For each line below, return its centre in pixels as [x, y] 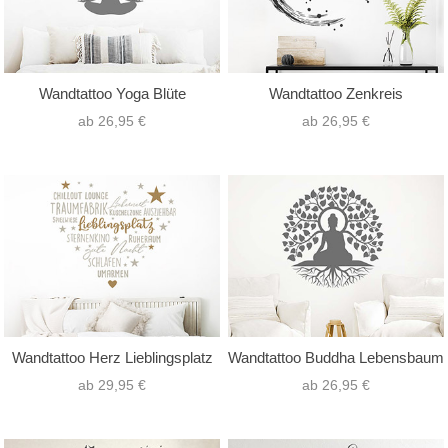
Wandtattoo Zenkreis [336, 93]
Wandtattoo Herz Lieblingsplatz [112, 358]
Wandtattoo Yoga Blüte [112, 93]
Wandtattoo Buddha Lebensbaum [336, 358]
